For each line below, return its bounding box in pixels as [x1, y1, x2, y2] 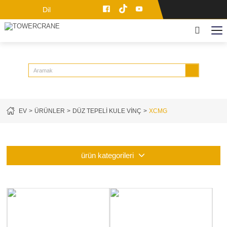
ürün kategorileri [81, 151, 134, 160]
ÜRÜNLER [34, 107, 65, 115]
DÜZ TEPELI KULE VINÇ [72, 107, 142, 115]
